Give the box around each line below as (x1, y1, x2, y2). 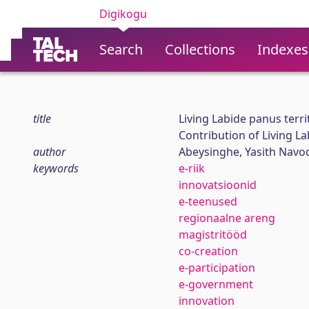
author (33, 144, 66, 159)
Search (99, 40, 143, 59)
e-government (178, 277, 253, 292)
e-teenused (178, 194, 237, 209)
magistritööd (178, 227, 247, 242)
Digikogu (99, 6, 147, 21)
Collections (165, 40, 235, 59)
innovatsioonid (178, 177, 257, 192)
